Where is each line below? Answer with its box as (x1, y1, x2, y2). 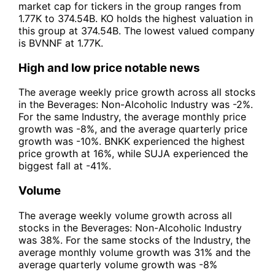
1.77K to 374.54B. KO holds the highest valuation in (18, 12, 253, 25)
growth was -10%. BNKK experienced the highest (18, 135, 245, 148)
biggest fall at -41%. (18, 160, 111, 172)
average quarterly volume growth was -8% (18, 258, 217, 271)
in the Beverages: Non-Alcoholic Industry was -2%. (18, 98, 253, 111)
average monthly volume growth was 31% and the (18, 246, 250, 258)
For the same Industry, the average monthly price (18, 110, 246, 123)
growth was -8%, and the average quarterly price (18, 123, 247, 136)
